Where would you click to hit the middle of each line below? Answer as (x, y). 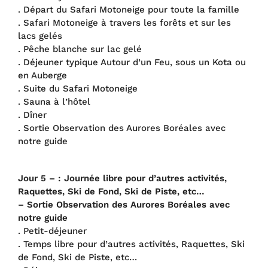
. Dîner (32, 115)
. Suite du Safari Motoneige (78, 88)
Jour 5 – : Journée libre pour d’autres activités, (122, 178)
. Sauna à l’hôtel (54, 101)
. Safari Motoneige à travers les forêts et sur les (124, 22)
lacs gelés (40, 36)
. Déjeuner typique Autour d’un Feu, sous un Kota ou (132, 62)
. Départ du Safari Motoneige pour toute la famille (129, 9)
